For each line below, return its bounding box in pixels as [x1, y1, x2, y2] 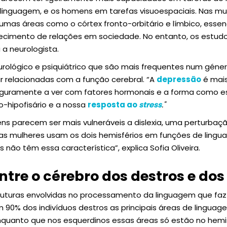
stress [139, 99, 162, 110]
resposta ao [88, 99, 139, 110]
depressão [157, 74, 201, 85]
